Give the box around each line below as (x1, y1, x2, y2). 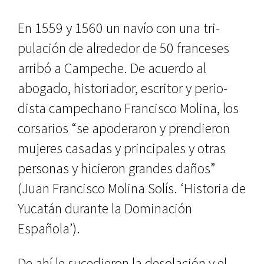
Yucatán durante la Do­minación (18, 199, 192, 217)
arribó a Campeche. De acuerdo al (18, 59, 206, 77)
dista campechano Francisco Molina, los (18, 99, 239, 117)
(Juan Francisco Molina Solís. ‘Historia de (18, 179, 246, 197)
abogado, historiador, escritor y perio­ (18, 79, 227, 97)
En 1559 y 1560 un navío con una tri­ (18, 19, 220, 37)
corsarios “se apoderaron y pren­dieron (18, 119, 230, 137)
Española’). (18, 219, 80, 237)
